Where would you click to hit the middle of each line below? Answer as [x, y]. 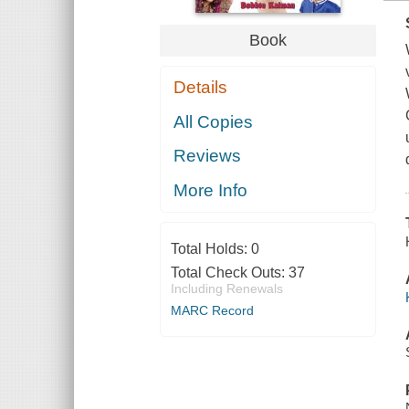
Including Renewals [226, 288]
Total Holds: [210, 248]
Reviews [208, 156]
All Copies [214, 121]
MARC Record [212, 310]
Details [201, 88]
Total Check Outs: [229, 272]
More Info [211, 190]
